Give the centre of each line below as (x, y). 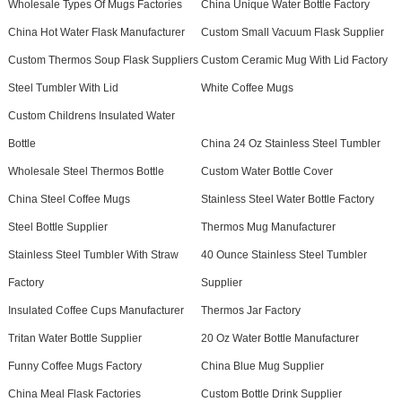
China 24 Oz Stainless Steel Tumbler (290, 144)
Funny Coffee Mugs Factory (74, 367)
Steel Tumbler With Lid (63, 88)
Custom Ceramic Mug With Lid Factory (294, 61)
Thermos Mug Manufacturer (268, 227)
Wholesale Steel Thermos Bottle (86, 172)
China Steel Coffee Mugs (69, 200)
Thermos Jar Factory (250, 311)
